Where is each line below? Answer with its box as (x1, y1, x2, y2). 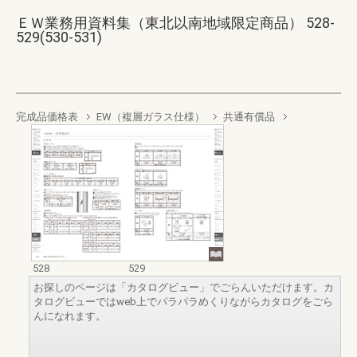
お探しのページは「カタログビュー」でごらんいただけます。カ (33, 280, 334, 293)
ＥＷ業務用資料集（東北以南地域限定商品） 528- (16, 14, 335, 31)
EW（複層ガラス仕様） (96, 111, 205, 123)
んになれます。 (33, 309, 106, 322)
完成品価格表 (16, 111, 78, 123)
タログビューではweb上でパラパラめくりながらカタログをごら (33, 295, 333, 308)
